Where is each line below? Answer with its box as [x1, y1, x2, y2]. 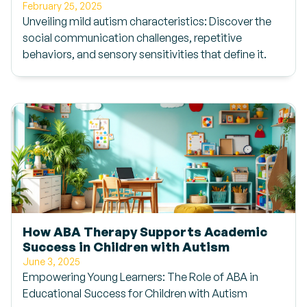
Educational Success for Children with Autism [23, 286, 247, 300]
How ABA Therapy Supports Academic [23, 223, 267, 239]
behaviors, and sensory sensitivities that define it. [23, 47, 267, 61]
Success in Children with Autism [23, 238, 230, 254]
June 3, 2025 [23, 256, 80, 267]
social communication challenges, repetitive [23, 31, 242, 45]
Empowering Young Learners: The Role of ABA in [23, 270, 258, 284]
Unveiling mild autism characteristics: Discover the [23, 14, 271, 28]
